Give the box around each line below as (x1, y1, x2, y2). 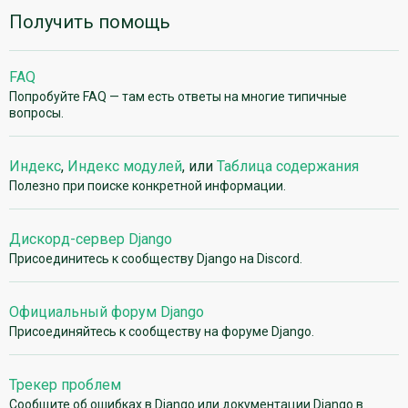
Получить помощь (9, 10, 170, 33)
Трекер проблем (9, 376, 121, 394)
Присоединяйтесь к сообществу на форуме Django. (9, 324, 314, 340)
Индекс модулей (67, 158, 182, 176)
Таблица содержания (217, 158, 359, 176)
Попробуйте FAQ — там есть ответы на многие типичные (9, 89, 347, 105)
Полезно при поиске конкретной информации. (9, 178, 286, 194)
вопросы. (9, 106, 64, 121)
